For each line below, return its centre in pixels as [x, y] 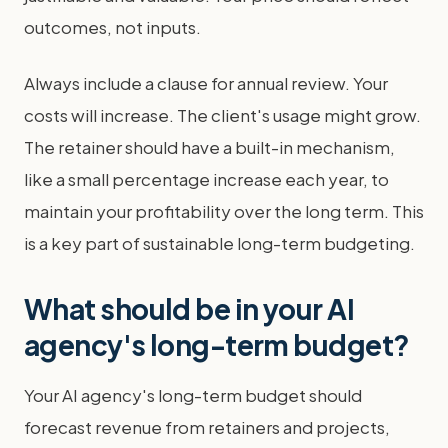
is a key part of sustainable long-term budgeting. [219, 243]
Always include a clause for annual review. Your [206, 83]
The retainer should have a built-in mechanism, [209, 147]
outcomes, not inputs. [112, 27]
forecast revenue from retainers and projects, [207, 427]
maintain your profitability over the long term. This [224, 211]
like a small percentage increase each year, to [206, 179]
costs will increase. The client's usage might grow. [222, 115]
